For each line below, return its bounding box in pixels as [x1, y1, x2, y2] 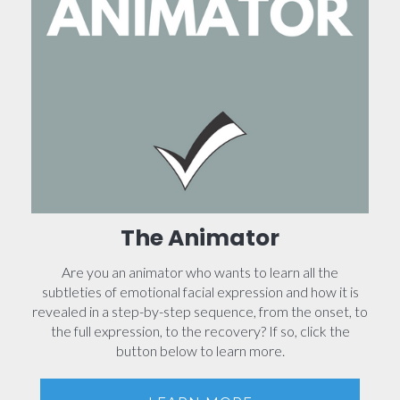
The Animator [121, 222, 279, 254]
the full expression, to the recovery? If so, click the [50, 322, 350, 340]
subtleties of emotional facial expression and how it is [41, 283, 359, 301]
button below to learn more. [115, 342, 285, 360]
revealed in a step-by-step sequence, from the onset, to [32, 303, 368, 321]
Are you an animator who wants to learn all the [62, 263, 338, 281]
